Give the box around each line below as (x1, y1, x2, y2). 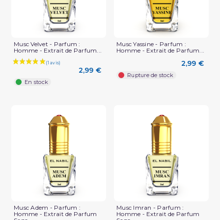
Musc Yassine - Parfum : (116, 40, 186, 48)
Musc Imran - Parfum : (116, 203, 184, 211)
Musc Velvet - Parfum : (14, 40, 81, 48)
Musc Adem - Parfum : (14, 203, 81, 211)
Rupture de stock (127, 72, 173, 79)
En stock (25, 78, 48, 85)
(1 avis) (75, 200, 100, 209)
